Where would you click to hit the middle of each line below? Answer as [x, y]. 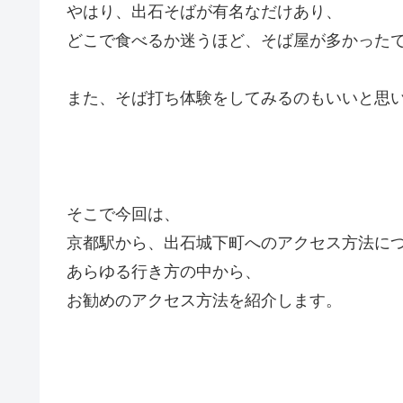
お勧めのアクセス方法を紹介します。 [204, 300]
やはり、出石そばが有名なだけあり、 [204, 11]
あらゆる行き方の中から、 [164, 271]
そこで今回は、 [123, 214]
